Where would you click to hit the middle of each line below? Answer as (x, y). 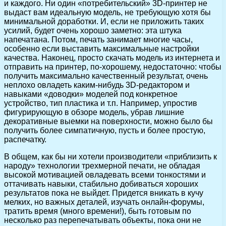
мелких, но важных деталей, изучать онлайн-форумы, (104, 202)
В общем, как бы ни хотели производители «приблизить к (110, 157)
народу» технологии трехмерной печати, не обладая (102, 166)
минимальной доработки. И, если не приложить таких (104, 22)
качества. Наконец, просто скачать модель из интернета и (112, 58)
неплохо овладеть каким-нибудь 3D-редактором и (97, 85)
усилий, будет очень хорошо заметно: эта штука (93, 31)
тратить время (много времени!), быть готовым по (98, 211)
